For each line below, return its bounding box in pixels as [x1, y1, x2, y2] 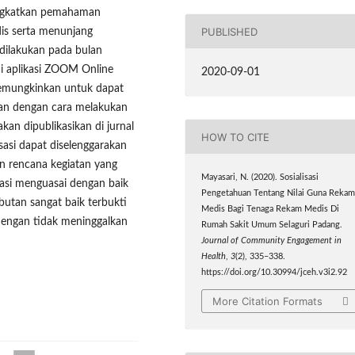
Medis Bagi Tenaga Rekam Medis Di [201, 205, 340, 214]
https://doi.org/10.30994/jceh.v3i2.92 [201, 269, 348, 277]
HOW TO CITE [201, 130, 270, 143]
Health [201, 253, 227, 261]
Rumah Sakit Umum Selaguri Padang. [201, 221, 343, 230]
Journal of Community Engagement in [201, 237, 342, 246]
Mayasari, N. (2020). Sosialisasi [201, 174, 319, 182]
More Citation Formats [212, 294, 323, 307]
